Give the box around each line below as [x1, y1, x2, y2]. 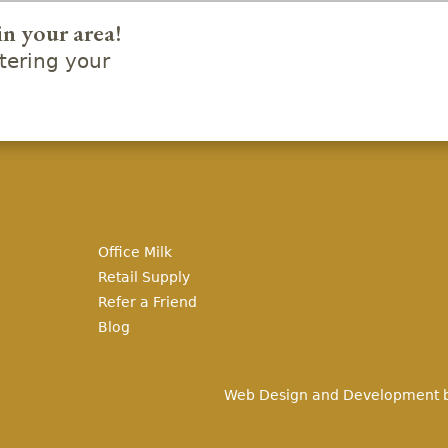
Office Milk [97, 240, 172, 264]
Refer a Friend [97, 290, 197, 314]
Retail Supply [97, 265, 190, 289]
